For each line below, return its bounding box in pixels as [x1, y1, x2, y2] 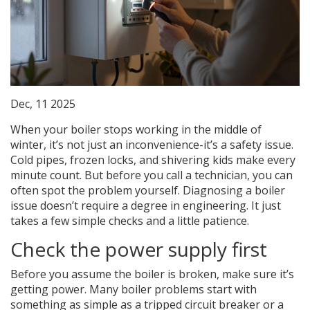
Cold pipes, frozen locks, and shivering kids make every [10, 152, 295, 168]
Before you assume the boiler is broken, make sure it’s [10, 266, 294, 282]
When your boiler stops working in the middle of [10, 122, 262, 138]
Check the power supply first [10, 236, 267, 263]
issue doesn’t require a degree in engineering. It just [10, 198, 281, 214]
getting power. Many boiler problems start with [10, 282, 257, 298]
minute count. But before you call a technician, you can [10, 167, 293, 183]
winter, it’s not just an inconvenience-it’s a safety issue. [10, 137, 293, 153]
